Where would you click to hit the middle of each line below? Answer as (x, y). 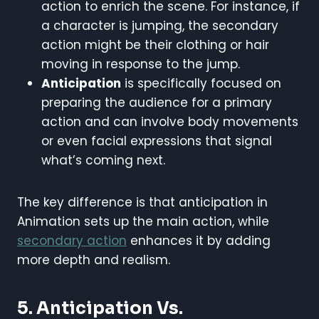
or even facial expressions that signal (157, 141)
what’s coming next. (103, 160)
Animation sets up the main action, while (143, 221)
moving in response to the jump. (141, 64)
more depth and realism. (94, 260)
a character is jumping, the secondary (160, 25)
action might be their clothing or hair (155, 45)
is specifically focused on (201, 83)
